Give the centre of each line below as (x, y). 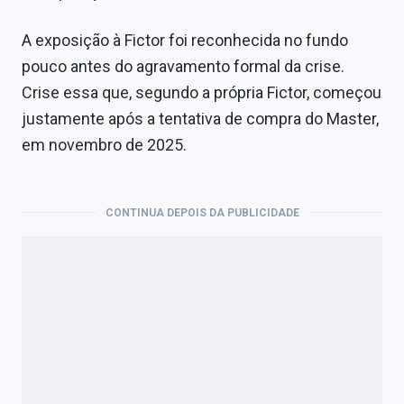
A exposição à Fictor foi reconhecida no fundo (185, 40)
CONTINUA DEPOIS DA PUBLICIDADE (202, 212)
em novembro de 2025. (104, 144)
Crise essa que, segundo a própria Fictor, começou (202, 92)
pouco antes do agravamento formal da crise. (183, 66)
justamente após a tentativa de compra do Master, (200, 118)
